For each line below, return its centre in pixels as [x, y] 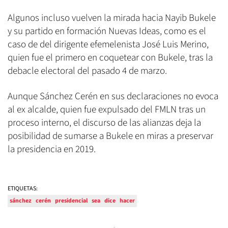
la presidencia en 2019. [53, 149]
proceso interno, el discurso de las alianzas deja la [104, 123]
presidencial [71, 201]
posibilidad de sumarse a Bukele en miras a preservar [110, 136]
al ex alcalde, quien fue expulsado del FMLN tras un [107, 109]
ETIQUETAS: [23, 188]
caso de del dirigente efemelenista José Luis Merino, [108, 44]
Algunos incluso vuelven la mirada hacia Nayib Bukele [112, 18]
